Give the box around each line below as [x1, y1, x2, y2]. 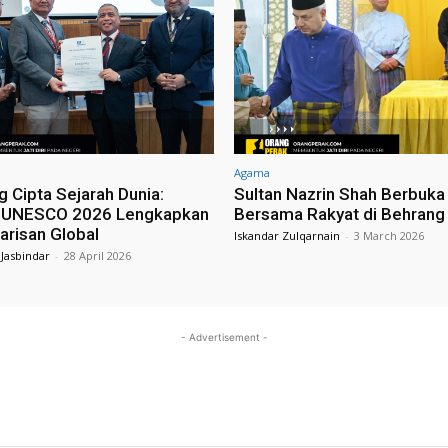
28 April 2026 [64, 248, 131, 264]
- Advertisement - [180, 331, 268, 344]
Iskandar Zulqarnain [234, 228, 340, 244]
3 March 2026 [354, 228, 424, 244]
